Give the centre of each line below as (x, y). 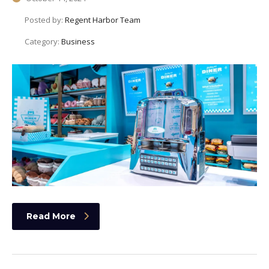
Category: (43, 42)
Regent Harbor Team (103, 20)
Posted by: (45, 20)
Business (78, 42)
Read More (51, 216)
